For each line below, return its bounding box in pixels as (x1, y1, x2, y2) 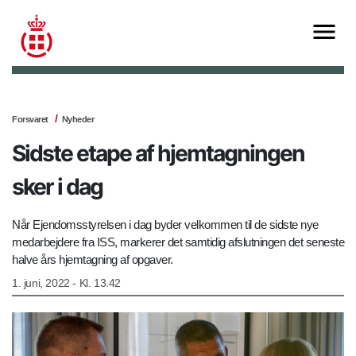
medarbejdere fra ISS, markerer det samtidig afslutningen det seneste (12, 235, 344, 250)
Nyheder (61, 114, 94, 125)
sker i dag (12, 173, 103, 201)
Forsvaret (12, 114, 48, 125)
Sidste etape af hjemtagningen (12, 140, 304, 168)
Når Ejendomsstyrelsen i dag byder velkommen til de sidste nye (12, 218, 319, 232)
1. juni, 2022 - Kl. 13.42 (12, 277, 121, 290)
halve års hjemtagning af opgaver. (12, 253, 173, 267)
